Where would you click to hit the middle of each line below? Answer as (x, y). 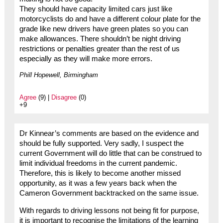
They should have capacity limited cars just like (96, 9)
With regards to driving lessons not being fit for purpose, (109, 210)
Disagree (64, 98)
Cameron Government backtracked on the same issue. (109, 193)
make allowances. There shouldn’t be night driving (100, 39)
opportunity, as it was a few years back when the (98, 183)
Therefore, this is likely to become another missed (100, 173)
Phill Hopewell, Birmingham (58, 75)
